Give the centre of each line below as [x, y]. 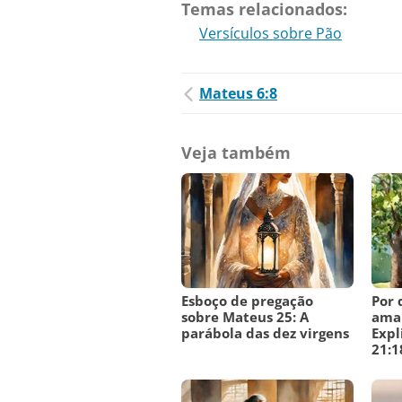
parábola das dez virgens [265, 333]
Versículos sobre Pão [271, 34]
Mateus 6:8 [238, 94]
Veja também [236, 153]
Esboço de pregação [247, 301]
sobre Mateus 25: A [245, 317]
